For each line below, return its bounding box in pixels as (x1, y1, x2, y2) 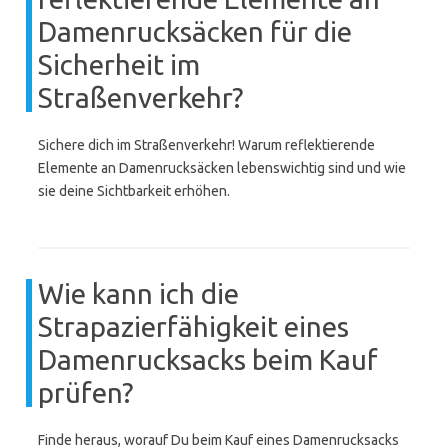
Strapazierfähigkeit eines (38, 311, 349, 342)
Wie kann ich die (38, 278, 239, 309)
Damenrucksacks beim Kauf (38, 344, 378, 375)
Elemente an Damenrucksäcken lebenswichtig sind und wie (38, 160, 406, 176)
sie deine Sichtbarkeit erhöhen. (38, 183, 230, 199)
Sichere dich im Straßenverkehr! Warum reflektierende (38, 137, 375, 153)
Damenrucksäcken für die (38, 16, 352, 47)
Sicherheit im (38, 49, 200, 80)
